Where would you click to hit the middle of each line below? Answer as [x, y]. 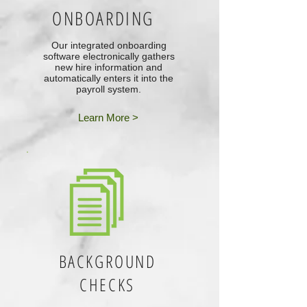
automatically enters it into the [109, 78]
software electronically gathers [109, 56]
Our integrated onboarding [109, 45]
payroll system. [109, 89]
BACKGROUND [107, 261]
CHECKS [107, 284]
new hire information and [109, 67]
